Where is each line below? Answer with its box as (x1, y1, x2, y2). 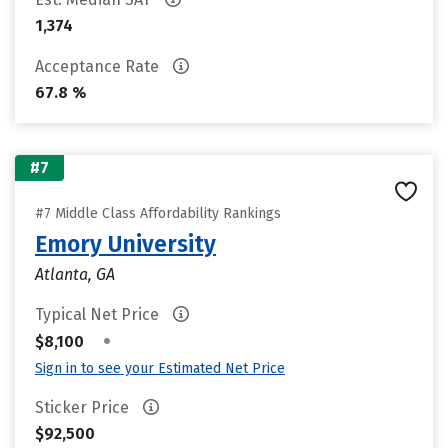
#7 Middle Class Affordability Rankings (35, 205, 281, 222)
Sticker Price (35, 398, 133, 417)
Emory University (35, 230, 216, 258)
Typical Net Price (35, 305, 163, 324)
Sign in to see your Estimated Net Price (35, 360, 285, 377)
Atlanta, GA (35, 265, 115, 284)
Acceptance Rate (35, 57, 163, 76)
